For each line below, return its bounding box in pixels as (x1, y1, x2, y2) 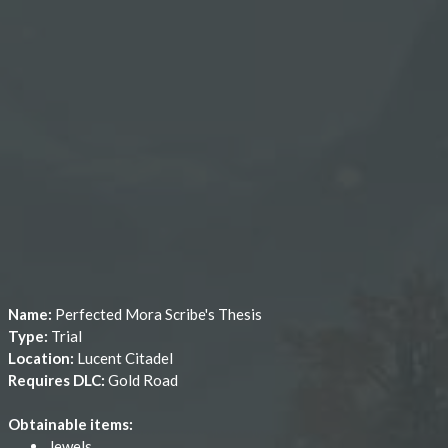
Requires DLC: (8, 371, 108, 389)
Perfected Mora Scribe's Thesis (55, 305, 262, 323)
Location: (8, 349, 77, 367)
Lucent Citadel (77, 349, 173, 367)
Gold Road (108, 371, 178, 389)
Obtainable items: (8, 415, 133, 433)
